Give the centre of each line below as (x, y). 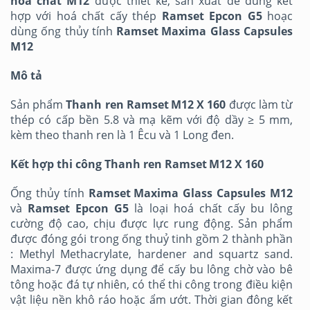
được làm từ (259, 105)
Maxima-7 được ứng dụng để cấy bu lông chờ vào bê (152, 270)
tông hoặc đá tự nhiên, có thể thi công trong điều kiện (152, 285)
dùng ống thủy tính (64, 31)
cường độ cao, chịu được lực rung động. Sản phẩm (152, 224)
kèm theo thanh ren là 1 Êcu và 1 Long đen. (122, 135)
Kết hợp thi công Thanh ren (88, 164)
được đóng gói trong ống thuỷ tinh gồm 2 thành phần (152, 239)
